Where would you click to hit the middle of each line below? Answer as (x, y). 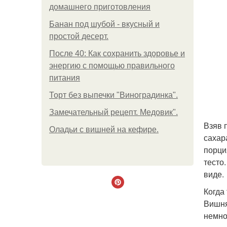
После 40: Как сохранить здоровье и (117, 53)
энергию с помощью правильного (112, 66)
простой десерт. (79, 36)
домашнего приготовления (100, 7)
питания (65, 78)
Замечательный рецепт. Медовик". (113, 112)
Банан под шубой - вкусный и (104, 24)
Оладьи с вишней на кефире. (104, 129)
